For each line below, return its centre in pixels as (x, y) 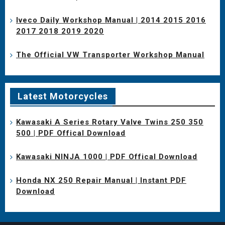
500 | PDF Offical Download (71, 133)
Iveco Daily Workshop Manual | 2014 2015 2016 (111, 20)
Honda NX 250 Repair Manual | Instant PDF (101, 180)
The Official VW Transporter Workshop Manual (110, 54)
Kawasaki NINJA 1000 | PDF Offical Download (107, 156)
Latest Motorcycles (63, 96)
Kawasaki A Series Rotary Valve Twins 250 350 (110, 122)
